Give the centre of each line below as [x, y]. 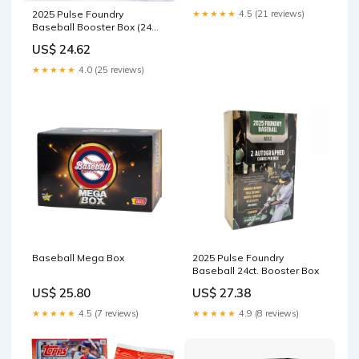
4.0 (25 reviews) [110, 70]
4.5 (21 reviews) [270, 13]
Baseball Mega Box [78, 258]
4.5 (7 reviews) [107, 314]
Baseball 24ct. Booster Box [256, 271]
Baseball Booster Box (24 [92, 27]
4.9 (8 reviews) [268, 314]
